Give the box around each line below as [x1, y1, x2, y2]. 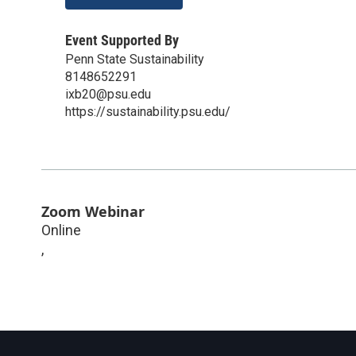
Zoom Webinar [41, 201, 145, 221]
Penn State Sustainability [65, 51, 204, 67]
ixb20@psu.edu [65, 86, 151, 102]
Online [41, 221, 81, 238]
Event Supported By [65, 31, 179, 48]
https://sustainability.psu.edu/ [65, 103, 230, 119]
